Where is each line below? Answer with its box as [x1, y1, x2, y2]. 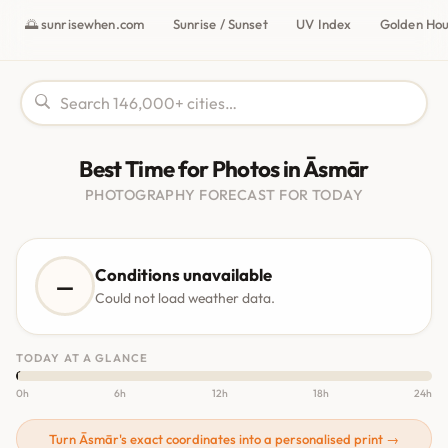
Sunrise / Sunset [172, 16, 268, 33]
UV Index [296, 16, 352, 33]
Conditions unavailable [94, 264, 272, 286]
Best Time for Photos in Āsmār [79, 155, 369, 184]
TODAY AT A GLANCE [16, 350, 149, 365]
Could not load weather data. [94, 289, 275, 308]
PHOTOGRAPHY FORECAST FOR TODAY [85, 186, 363, 205]
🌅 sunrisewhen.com [24, 16, 145, 33]
